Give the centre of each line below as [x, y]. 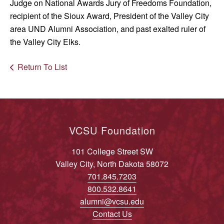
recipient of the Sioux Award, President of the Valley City [109, 16]
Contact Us [112, 214]
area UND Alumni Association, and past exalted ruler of [108, 29]
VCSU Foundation [112, 130]
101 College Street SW [112, 151]
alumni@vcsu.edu [112, 201]
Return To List [42, 67]
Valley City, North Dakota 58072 [112, 164]
